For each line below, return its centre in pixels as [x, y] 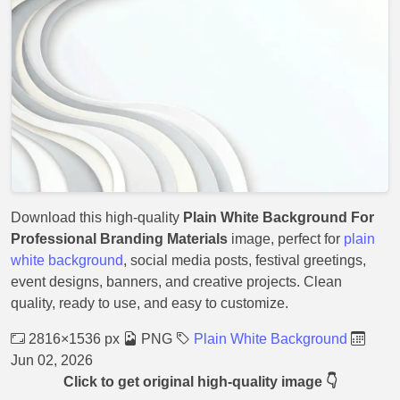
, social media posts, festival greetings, [245, 260]
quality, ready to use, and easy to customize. [150, 303]
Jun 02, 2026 [52, 360]
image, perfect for [286, 239]
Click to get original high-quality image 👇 [200, 382]
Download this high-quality [97, 217]
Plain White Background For [279, 217]
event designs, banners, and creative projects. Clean [176, 282]
